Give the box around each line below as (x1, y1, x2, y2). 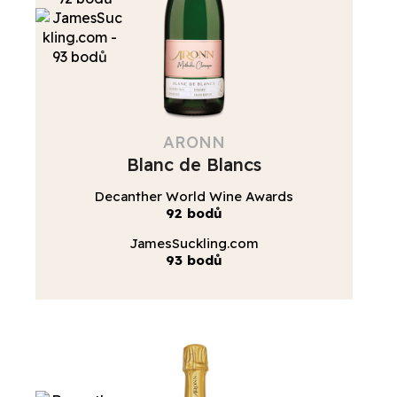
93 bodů (166, 251, 222, 269)
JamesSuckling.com (129, 234, 259, 252)
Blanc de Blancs (127, 152, 261, 175)
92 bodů (166, 204, 222, 222)
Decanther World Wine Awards (95, 187, 293, 205)
